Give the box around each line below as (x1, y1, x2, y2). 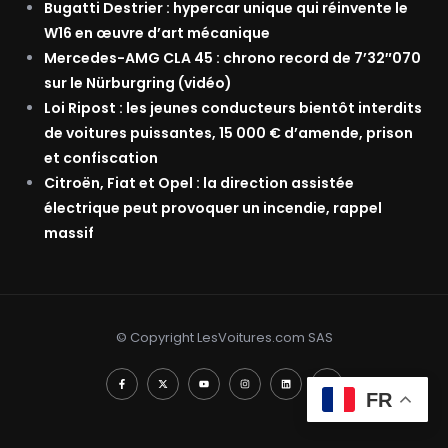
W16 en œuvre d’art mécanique (44, 23, 270, 44)
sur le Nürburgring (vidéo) (44, 73, 232, 94)
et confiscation (44, 148, 158, 169)
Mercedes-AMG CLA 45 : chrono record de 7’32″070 (44, 48, 421, 69)
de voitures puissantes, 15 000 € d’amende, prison (44, 123, 413, 144)
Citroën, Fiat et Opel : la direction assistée (44, 173, 354, 194)
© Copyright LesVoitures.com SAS (115, 328, 333, 348)
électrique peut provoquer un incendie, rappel (44, 198, 382, 219)
